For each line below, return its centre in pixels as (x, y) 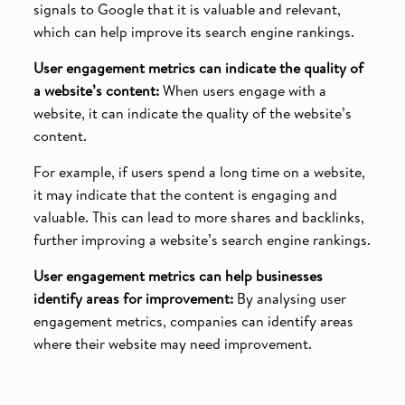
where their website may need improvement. (172, 343)
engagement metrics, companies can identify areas (193, 320)
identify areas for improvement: (133, 298)
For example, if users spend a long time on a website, (199, 171)
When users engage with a (242, 90)
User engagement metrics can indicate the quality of (198, 67)
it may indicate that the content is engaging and (185, 194)
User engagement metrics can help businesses (178, 275)
